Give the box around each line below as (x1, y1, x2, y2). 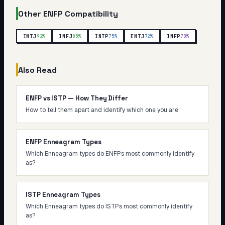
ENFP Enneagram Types (26, 138, 101, 146)
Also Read (18, 64, 57, 75)
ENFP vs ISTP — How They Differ (26, 94, 129, 102)
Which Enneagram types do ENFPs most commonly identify (26, 150, 194, 158)
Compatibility (63, 8, 118, 19)
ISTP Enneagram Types (26, 190, 100, 199)
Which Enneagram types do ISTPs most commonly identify (26, 202, 192, 210)
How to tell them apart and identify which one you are (26, 106, 178, 114)
